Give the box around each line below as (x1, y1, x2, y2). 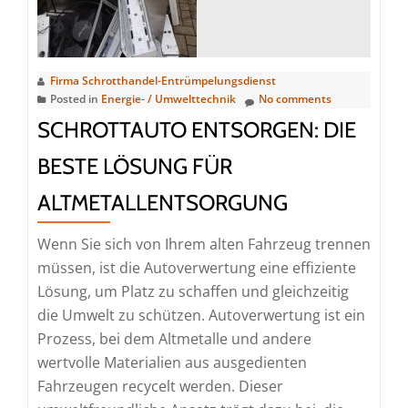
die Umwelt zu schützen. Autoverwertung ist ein (37, 305, 365, 325)
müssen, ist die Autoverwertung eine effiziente (37, 258, 356, 278)
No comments (259, 91, 331, 107)
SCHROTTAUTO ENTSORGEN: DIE (37, 117, 356, 143)
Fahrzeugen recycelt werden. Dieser (37, 376, 283, 396)
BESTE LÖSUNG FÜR (37, 153, 232, 179)
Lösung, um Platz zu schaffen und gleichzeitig (37, 281, 349, 301)
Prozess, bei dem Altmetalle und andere (37, 329, 311, 349)
